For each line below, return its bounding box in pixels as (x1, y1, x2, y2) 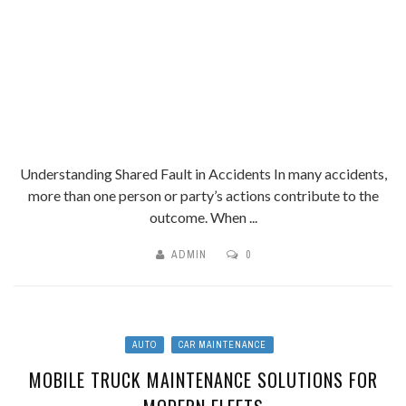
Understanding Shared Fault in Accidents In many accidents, (19, 164, 387, 182)
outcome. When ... (149, 208, 257, 226)
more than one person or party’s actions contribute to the (27, 186, 379, 204)
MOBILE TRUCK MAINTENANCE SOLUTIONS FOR (28, 365, 378, 393)
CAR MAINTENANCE (179, 338, 266, 351)
